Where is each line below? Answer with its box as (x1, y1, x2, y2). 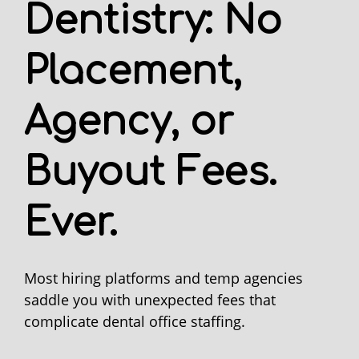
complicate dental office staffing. (24, 311, 245, 331)
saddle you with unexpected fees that (24, 289, 276, 309)
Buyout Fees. (24, 151, 276, 194)
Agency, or (24, 100, 234, 143)
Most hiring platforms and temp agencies (24, 268, 303, 288)
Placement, (24, 50, 241, 93)
